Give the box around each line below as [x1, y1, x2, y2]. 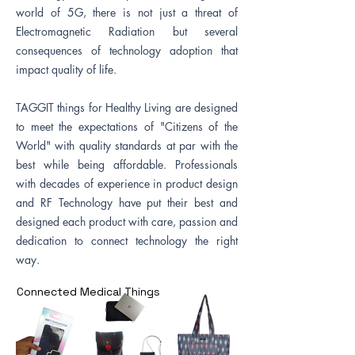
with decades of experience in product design [16, 176, 238, 191]
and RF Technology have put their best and [16, 195, 238, 210]
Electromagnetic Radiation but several [16, 24, 238, 39]
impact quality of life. [16, 62, 120, 77]
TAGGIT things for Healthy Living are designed [16, 100, 238, 115]
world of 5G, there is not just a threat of [16, 5, 238, 20]
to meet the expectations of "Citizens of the [16, 119, 238, 134]
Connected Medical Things [17, 284, 160, 299]
